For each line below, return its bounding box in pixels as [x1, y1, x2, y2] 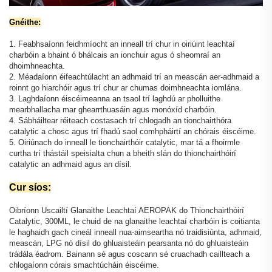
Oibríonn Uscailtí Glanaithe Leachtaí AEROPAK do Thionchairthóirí [9, 205, 244, 215]
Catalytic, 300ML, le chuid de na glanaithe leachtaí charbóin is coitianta [9, 216, 260, 226]
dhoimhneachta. [9, 61, 65, 70]
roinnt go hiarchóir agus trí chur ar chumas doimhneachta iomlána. [9, 83, 242, 92]
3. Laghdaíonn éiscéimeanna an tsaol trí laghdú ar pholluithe [9, 93, 220, 103]
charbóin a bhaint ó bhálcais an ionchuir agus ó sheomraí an [9, 50, 220, 59]
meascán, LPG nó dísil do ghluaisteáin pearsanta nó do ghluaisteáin [9, 238, 248, 248]
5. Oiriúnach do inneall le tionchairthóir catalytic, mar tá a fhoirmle [9, 137, 240, 147]
